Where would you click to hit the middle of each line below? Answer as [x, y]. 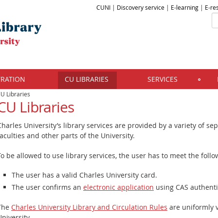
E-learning [185, 7]
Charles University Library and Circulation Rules [89, 207]
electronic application [118, 187]
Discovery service [141, 7]
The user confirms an [47, 187]
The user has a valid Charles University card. [84, 175]
